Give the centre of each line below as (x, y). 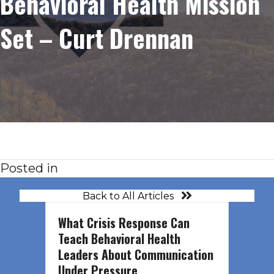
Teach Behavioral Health (119, 239)
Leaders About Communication (136, 255)
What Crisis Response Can (124, 223)
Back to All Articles (128, 196)
